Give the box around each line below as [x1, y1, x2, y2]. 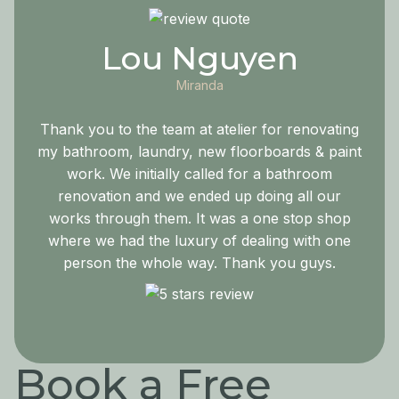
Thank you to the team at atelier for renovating [40, 119, 359, 138]
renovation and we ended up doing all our [58, 186, 341, 205]
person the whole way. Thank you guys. [63, 253, 336, 272]
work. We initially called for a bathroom [67, 164, 332, 183]
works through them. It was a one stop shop [48, 208, 351, 227]
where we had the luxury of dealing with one [48, 231, 351, 249]
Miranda [175, 77, 224, 94]
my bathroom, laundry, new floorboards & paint [37, 142, 362, 160]
